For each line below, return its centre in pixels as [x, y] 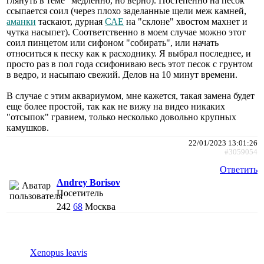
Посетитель [80, 193]
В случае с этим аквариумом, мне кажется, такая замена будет [131, 95]
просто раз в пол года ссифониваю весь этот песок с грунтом [130, 64]
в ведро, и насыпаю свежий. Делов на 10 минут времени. [122, 74]
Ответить [239, 169]
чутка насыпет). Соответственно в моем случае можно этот [126, 32]
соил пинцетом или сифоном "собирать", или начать [113, 42]
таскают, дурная [70, 21]
